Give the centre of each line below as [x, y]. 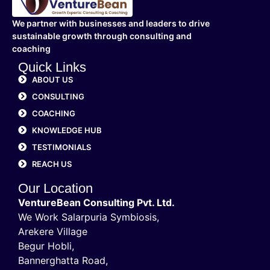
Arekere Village [53, 231]
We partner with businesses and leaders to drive [111, 23]
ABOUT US [52, 79]
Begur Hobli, [46, 246]
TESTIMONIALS [61, 147]
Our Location [55, 188]
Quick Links [52, 67]
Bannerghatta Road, [63, 260]
